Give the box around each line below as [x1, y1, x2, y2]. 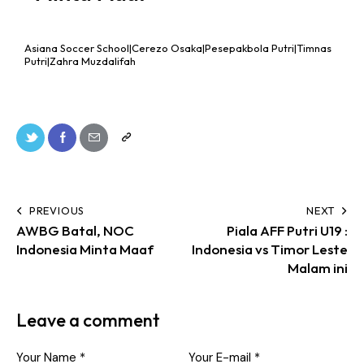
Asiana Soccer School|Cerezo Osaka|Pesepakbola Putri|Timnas [24, 41, 331, 54]
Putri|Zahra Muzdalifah [24, 54, 136, 67]
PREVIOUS [28, 204, 85, 218]
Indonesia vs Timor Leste [192, 240, 348, 258]
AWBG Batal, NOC [16, 222, 134, 240]
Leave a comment [16, 309, 160, 332]
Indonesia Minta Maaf [16, 240, 154, 258]
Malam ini [288, 259, 348, 277]
